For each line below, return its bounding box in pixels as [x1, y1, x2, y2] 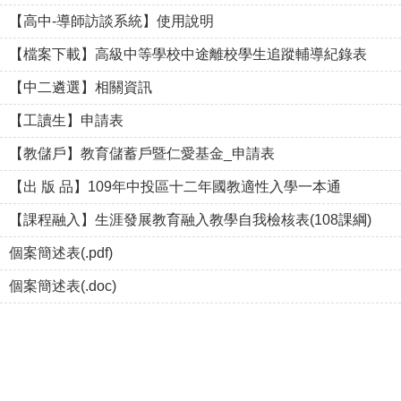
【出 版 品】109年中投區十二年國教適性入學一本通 [9, 179, 341, 194]
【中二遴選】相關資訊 [9, 80, 152, 95]
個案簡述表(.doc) [9, 278, 116, 294]
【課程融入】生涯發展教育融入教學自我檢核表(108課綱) [9, 212, 371, 227]
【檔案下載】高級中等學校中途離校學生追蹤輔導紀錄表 [9, 47, 367, 62]
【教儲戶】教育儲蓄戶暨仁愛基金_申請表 [9, 146, 275, 161]
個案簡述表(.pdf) [9, 245, 113, 260]
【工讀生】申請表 [9, 113, 124, 128]
